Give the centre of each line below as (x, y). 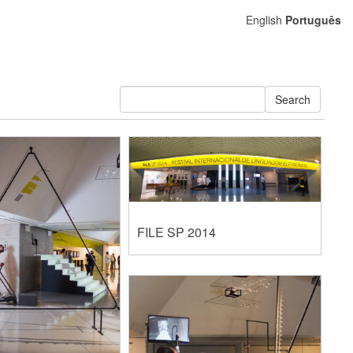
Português (313, 20)
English (264, 20)
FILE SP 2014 (177, 232)
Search (293, 99)
